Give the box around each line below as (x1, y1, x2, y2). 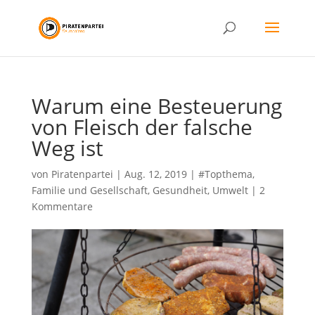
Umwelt (212, 184, 248, 197)
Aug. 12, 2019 (124, 167, 187, 181)
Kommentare (31, 200, 93, 213)
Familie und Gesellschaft (31, 184, 148, 197)
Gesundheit (152, 184, 207, 197)
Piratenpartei (51, 167, 113, 181)
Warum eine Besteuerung (31, 91, 282, 120)
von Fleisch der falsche (31, 112, 252, 141)
